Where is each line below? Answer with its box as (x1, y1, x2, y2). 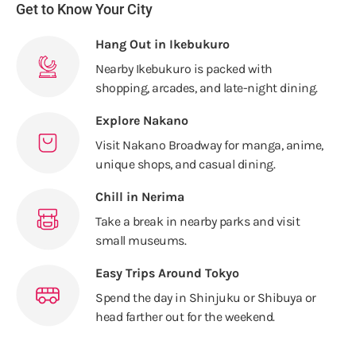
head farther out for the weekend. (95, 308, 275, 324)
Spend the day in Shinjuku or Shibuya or (95, 289, 316, 305)
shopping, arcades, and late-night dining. (95, 79, 318, 95)
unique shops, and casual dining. (95, 156, 275, 172)
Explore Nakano (95, 112, 188, 128)
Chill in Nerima (95, 188, 184, 204)
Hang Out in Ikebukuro (95, 36, 230, 52)
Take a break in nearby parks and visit (95, 213, 300, 229)
